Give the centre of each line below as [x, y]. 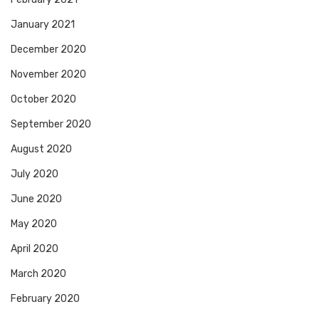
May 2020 [34, 224]
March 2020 [38, 274]
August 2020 [41, 150]
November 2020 [48, 75]
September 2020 [51, 125]
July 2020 [35, 174]
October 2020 [43, 100]
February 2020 [45, 299]
